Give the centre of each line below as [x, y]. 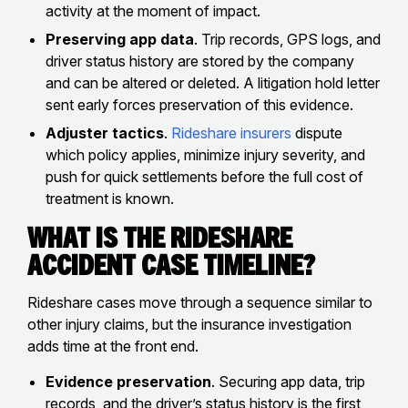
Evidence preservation [128, 381]
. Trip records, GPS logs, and [287, 39]
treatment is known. [110, 198]
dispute [317, 133]
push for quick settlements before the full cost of [204, 176]
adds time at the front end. [113, 346]
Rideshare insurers [231, 133]
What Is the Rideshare [160, 236]
